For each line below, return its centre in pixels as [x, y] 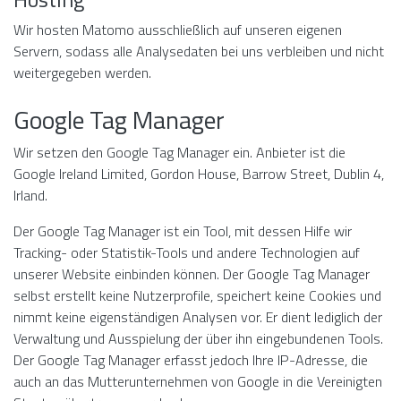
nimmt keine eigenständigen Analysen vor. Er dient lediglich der [198, 317]
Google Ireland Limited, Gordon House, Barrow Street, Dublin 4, [199, 174]
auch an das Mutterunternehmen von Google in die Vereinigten [198, 381]
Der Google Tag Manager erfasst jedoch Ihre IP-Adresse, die [191, 360]
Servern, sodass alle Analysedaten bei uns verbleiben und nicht [199, 51]
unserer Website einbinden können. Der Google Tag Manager [192, 274]
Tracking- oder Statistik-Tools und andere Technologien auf [187, 252]
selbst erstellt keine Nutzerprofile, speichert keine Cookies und [197, 295]
